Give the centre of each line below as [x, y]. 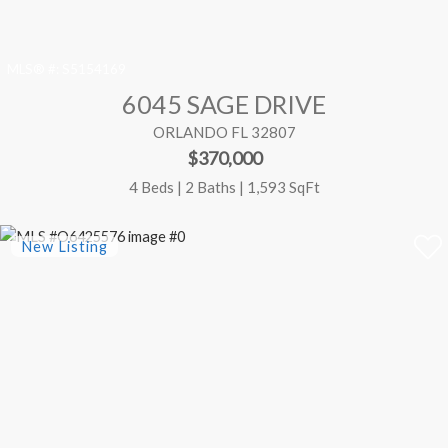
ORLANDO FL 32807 [224, 132]
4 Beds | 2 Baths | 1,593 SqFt [224, 186]
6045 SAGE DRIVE [224, 104]
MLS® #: [33, 69]
